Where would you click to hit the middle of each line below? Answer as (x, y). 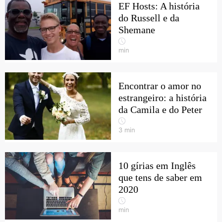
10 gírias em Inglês (157, 166)
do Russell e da (149, 18)
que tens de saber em (160, 177)
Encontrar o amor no (160, 86)
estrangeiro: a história (163, 98)
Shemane (137, 30)
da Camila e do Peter (160, 110)
